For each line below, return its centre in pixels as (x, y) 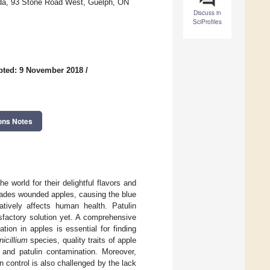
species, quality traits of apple (82, 240)
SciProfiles (207, 22)
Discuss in (207, 13)
